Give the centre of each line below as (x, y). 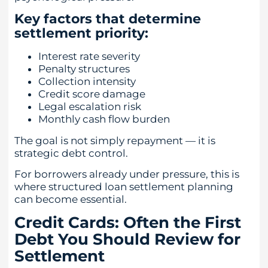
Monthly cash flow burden (104, 119)
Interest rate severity (89, 57)
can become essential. (71, 199)
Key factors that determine (108, 19)
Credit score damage (92, 94)
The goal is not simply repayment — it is (115, 140)
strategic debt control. (71, 153)
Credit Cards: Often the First (128, 223)
